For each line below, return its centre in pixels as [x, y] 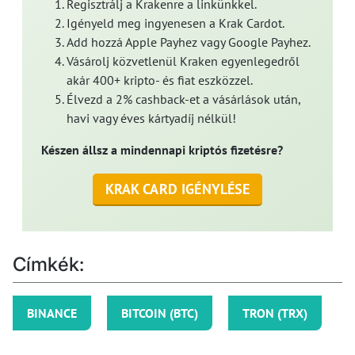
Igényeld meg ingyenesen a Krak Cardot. [176, 23]
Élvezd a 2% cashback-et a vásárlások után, [183, 99]
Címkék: [49, 265]
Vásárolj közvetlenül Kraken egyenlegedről [183, 61]
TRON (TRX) [275, 313]
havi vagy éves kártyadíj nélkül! [151, 118]
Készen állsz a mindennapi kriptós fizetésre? [162, 150]
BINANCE [52, 313]
